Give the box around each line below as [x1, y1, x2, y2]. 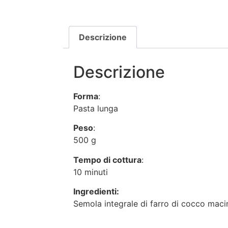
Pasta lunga [73, 103, 118, 113]
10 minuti [73, 166, 108, 177]
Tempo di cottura [73, 154, 141, 165]
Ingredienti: [73, 186, 119, 197]
